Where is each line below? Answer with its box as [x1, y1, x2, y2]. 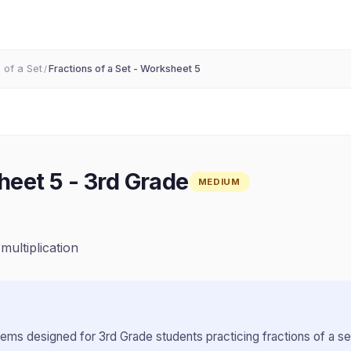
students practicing [153, 329, 262, 344]
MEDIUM [197, 175, 241, 187]
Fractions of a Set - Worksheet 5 [49, 63, 201, 74]
